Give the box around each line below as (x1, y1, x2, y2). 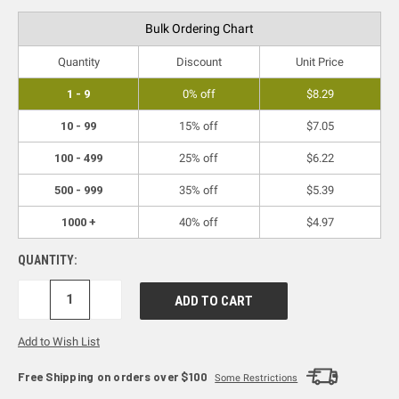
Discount (175, 54, 222, 69)
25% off (179, 151, 219, 165)
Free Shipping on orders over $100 (18, 369, 208, 384)
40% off (179, 215, 219, 229)
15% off (179, 118, 219, 133)
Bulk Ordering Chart (145, 20, 254, 36)
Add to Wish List (18, 334, 100, 348)
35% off (179, 183, 219, 197)
